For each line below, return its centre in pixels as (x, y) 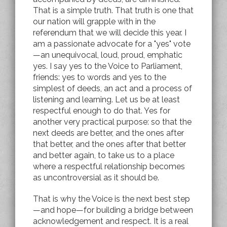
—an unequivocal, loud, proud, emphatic (108, 55)
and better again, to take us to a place (104, 155)
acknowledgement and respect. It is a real (111, 221)
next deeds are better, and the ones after (108, 133)
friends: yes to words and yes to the (100, 77)
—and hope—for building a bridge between (113, 210)
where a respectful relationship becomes (109, 166)
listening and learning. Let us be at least (106, 99)
